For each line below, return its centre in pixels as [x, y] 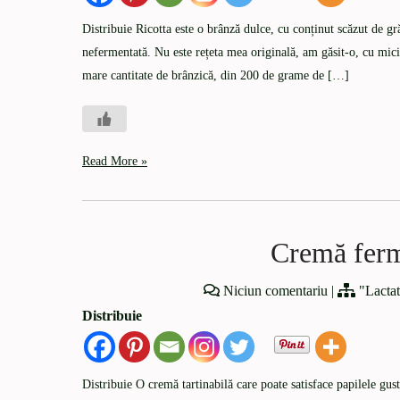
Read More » [115, 161]
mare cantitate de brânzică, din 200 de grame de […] [216, 75]
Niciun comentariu [275, 290]
